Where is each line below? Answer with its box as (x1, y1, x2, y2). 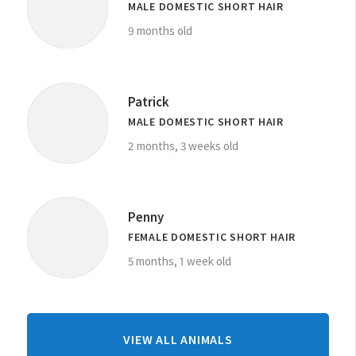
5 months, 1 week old (128, 253, 231, 269)
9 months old (128, 23, 192, 39)
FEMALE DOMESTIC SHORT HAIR (128, 229, 296, 244)
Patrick (128, 93, 169, 111)
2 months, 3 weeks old (128, 138, 238, 154)
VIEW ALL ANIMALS (123, 331, 233, 348)
